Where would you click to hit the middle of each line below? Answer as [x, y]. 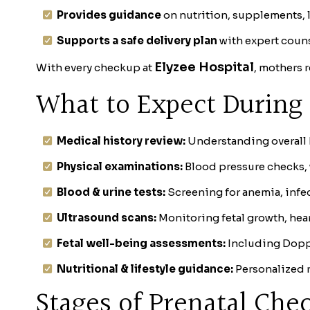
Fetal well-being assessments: [141, 244]
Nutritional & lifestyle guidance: [145, 269]
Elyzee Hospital [204, 67]
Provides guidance [109, 15]
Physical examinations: [120, 167]
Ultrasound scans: [107, 218]
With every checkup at [95, 67]
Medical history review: [121, 141]
